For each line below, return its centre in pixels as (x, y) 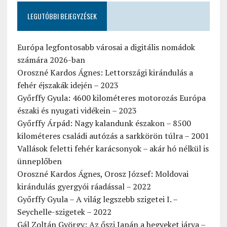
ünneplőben (39, 161)
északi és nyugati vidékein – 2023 (77, 110)
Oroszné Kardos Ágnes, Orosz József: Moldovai (103, 174)
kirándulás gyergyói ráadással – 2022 (84, 186)
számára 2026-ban (51, 60)
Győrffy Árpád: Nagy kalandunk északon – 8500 (104, 123)
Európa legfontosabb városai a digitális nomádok (106, 47)
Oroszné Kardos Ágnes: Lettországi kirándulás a (105, 72)
